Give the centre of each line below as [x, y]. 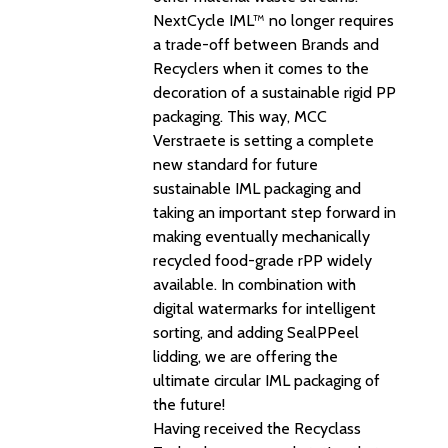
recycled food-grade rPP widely [262, 260]
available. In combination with [254, 284]
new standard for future [235, 164]
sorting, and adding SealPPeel [256, 332]
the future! [189, 404]
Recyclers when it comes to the [261, 68]
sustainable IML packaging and [257, 188]
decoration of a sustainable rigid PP [274, 92]
